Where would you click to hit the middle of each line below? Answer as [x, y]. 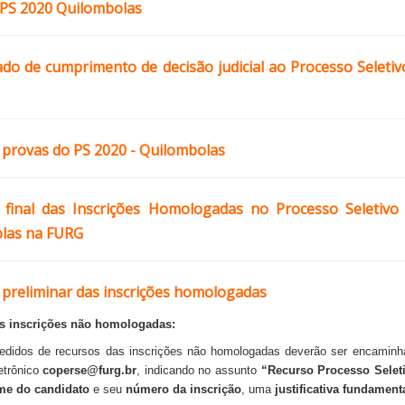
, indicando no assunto [199, 370]
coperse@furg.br [90, 370]
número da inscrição [183, 389]
